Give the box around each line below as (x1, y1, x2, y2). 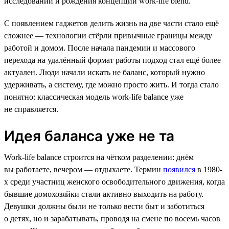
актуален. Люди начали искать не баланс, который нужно (4, 67, 205, 77)
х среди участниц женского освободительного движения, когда (4, 177, 225, 186)
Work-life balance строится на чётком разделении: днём (4, 152, 194, 162)
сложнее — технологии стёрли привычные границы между (4, 31, 212, 40)
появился (163, 165, 195, 174)
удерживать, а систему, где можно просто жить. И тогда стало (4, 80, 219, 89)
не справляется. (4, 104, 58, 113)
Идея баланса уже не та (4, 127, 174, 145)
